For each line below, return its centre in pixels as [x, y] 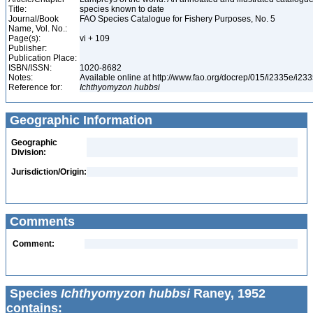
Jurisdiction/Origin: [49, 172]
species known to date [123, 9]
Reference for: [35, 87]
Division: [29, 152]
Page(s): [24, 38]
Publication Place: [43, 58]
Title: [17, 9]
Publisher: [28, 48]
